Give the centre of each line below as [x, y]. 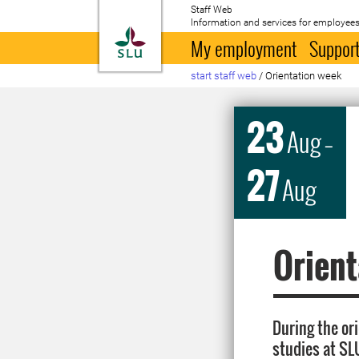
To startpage [186, 35]
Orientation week [304, 76]
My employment [244, 48]
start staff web [224, 76]
